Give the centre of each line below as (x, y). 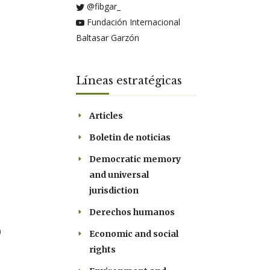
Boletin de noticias (130, 137)
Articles (106, 116)
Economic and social (134, 234)
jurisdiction (114, 190)
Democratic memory (135, 159)
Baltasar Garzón (108, 38)
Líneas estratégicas (129, 81)
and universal (119, 175)
